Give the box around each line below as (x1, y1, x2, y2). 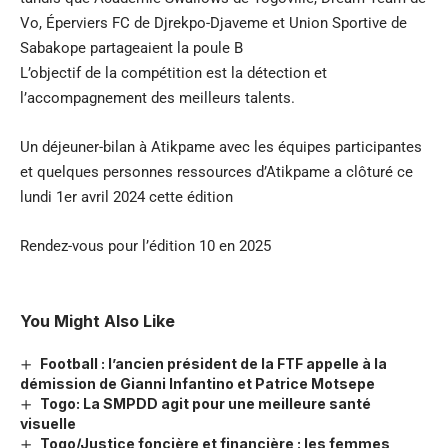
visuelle (20, 415, 76, 433)
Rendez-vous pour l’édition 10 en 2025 (20, 236, 271, 255)
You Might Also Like (20, 310, 175, 331)
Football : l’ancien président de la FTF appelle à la (39, 354, 387, 372)
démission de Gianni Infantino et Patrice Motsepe (20, 375, 375, 393)
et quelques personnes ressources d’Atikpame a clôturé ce (20, 162, 413, 181)
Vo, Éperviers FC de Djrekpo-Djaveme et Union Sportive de (20, 13, 407, 32)
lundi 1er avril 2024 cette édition (20, 187, 233, 206)
